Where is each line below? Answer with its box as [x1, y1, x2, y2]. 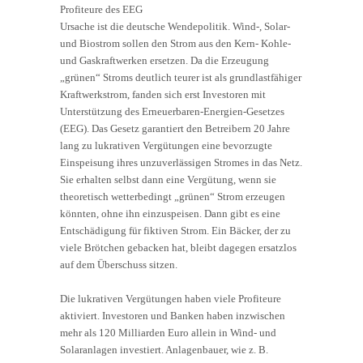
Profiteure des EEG [60, 2, 143, 15]
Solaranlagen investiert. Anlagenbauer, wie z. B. [60, 343, 268, 356]
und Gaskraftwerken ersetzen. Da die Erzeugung [60, 53, 269, 66]
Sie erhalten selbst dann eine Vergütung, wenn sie [60, 173, 276, 186]
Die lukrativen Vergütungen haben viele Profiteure [60, 292, 281, 305]
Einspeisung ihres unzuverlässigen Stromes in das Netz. [60, 156, 302, 169]
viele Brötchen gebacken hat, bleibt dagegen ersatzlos [60, 241, 297, 254]
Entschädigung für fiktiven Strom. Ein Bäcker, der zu [60, 224, 291, 237]
